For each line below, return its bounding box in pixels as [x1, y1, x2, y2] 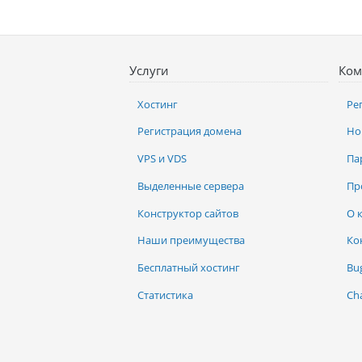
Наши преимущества [137, 233, 245, 248]
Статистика [137, 287, 193, 302]
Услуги [129, 62, 169, 79]
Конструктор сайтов [137, 205, 238, 221]
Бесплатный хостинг [137, 260, 240, 276]
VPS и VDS [137, 151, 187, 166]
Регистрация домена [137, 124, 242, 139]
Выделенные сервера [137, 178, 244, 193]
